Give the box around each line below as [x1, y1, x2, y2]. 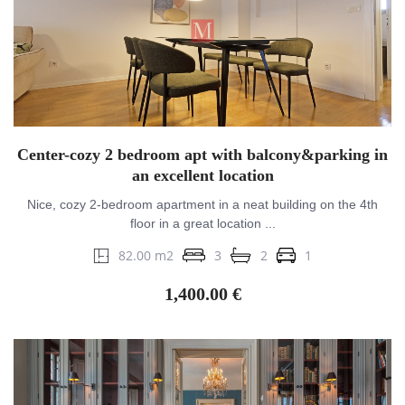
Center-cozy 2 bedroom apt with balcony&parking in [17, 146, 388, 165]
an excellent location [131, 166, 274, 185]
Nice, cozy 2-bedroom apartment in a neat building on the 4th [27, 197, 378, 212]
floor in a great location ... [129, 216, 276, 231]
